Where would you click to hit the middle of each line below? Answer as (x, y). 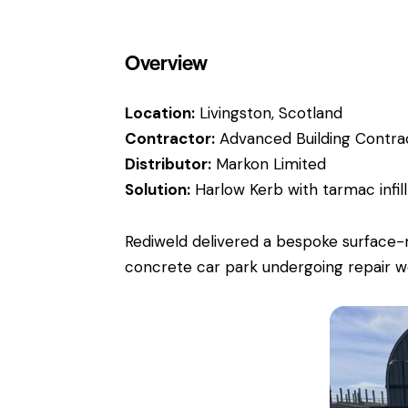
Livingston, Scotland (269, 113)
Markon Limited (271, 164)
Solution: (158, 190)
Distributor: (168, 164)
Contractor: (170, 139)
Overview (166, 62)
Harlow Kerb (239, 190)
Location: (160, 113)
